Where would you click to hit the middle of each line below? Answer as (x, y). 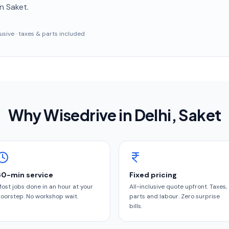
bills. (136, 206)
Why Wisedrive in (71, 115)
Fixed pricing (153, 175)
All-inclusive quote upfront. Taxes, (178, 187)
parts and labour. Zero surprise (175, 196)
